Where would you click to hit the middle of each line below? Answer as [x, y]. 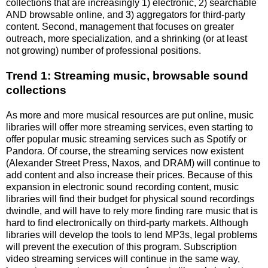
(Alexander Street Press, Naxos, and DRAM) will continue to [133, 163]
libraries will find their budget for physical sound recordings [130, 199]
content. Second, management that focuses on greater [120, 26]
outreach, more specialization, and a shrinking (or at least [127, 38]
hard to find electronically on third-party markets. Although [127, 223]
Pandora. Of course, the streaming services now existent [125, 151]
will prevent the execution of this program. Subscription [121, 246]
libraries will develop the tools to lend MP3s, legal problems [132, 234]
